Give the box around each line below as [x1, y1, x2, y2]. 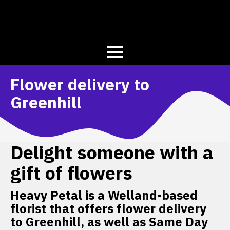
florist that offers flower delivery [10, 200, 206, 217]
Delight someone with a [10, 140, 213, 165]
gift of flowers [10, 161, 132, 185]
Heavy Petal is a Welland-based [10, 187, 198, 204]
